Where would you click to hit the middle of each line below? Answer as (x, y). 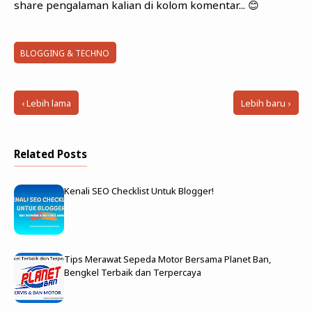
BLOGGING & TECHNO (65, 53)
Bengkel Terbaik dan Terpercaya (132, 272)
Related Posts (50, 154)
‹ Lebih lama (46, 103)
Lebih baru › (266, 103)
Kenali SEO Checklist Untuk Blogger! (139, 190)
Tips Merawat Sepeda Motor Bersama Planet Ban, (167, 259)
